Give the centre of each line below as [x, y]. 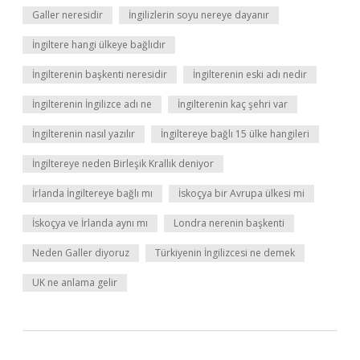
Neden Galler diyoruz [81, 253]
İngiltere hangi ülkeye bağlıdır [99, 45]
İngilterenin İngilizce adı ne [92, 104]
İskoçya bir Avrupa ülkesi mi [241, 193]
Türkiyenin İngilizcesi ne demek [225, 253]
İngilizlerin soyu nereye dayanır [199, 15]
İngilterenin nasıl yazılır [84, 134]
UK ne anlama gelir [75, 282]
